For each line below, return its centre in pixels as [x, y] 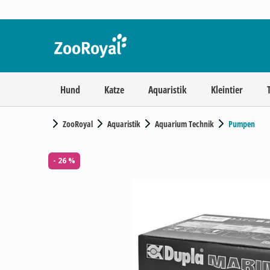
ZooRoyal [78, 124]
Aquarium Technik [184, 124]
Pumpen [242, 124]
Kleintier [227, 90]
